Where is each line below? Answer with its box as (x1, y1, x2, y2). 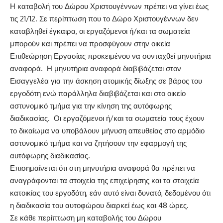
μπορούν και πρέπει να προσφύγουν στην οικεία (10, 39, 170, 49)
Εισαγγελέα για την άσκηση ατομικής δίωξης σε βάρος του (10, 76, 202, 86)
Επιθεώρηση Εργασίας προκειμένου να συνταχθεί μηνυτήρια (10, 51, 211, 61)
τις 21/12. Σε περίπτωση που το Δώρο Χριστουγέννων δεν (10, 14, 199, 24)
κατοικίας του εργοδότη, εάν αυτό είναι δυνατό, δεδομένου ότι (10, 188, 211, 198)
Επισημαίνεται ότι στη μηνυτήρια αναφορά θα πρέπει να (10, 163, 195, 173)
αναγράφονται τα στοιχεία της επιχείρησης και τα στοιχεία (10, 176, 199, 186)
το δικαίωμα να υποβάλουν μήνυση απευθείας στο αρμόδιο (10, 126, 205, 136)
